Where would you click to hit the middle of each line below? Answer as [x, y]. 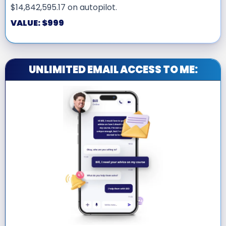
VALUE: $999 [37, 23]
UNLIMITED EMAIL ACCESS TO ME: [113, 69]
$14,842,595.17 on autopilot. [64, 7]
